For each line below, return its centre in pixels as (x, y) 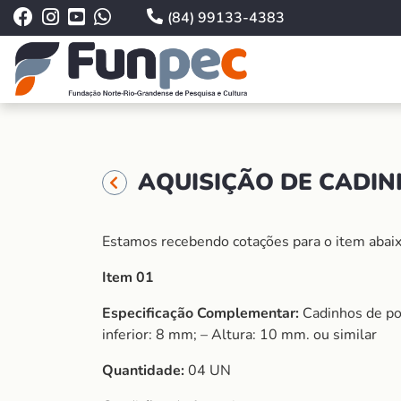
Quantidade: (145, 371)
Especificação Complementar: (200, 313)
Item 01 (128, 277)
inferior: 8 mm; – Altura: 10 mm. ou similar (239, 335)
